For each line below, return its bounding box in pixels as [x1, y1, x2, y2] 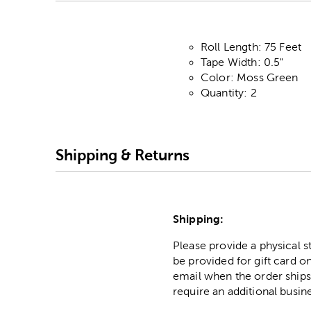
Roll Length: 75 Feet [201, 41, 302, 53]
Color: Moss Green [201, 72, 299, 84]
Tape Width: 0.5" [201, 56, 284, 69]
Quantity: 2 [201, 87, 257, 99]
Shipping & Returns [56, 146, 190, 164]
